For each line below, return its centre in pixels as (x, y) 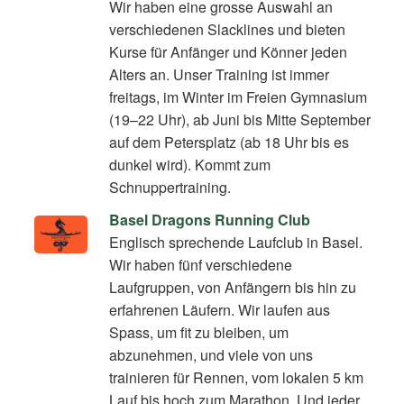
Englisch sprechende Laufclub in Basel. (236, 243)
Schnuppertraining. (170, 188)
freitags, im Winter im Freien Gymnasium (239, 97)
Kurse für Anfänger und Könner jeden (229, 52)
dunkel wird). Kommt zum (190, 165)
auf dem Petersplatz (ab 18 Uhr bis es (230, 142)
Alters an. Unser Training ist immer (220, 75)
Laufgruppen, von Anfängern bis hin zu (233, 288)
